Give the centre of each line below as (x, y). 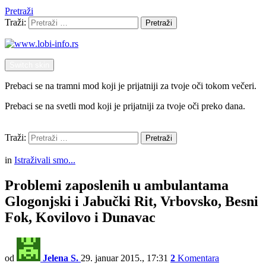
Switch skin (29, 65)
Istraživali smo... (45, 160)
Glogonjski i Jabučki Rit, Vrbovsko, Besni (132, 201)
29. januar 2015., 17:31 (124, 258)
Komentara (198, 258)
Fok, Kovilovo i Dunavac (80, 217)
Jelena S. (61, 258)
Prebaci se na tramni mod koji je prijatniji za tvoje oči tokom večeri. (131, 86)
